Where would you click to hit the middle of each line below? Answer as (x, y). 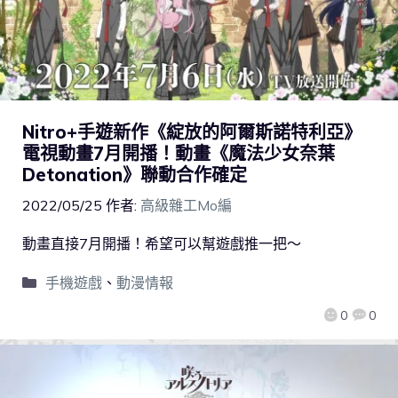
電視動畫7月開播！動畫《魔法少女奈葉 (179, 153)
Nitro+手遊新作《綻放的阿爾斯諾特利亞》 (192, 131)
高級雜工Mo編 (186, 205)
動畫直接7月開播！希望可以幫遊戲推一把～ (162, 243)
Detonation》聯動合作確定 (135, 174)
